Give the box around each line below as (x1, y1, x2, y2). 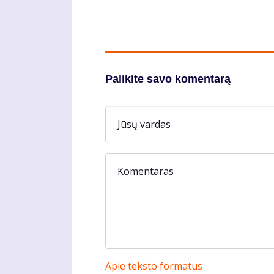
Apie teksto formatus (105, 259, 202, 273)
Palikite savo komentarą (105, 73, 231, 86)
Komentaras (117, 164, 174, 178)
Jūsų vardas (117, 117, 171, 131)
